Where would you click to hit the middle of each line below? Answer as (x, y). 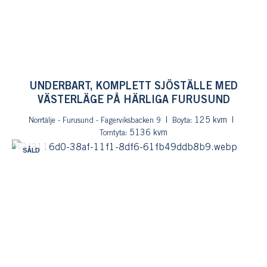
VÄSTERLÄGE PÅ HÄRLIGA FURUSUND (133, 100)
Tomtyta (112, 133)
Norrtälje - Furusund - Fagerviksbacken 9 (95, 121)
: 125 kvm (209, 121)
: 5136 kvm (146, 133)
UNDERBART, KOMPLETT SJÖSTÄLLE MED (133, 86)
